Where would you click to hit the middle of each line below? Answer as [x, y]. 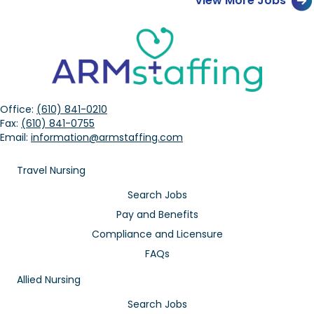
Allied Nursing [49, 279]
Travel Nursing [51, 170]
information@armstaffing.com [107, 137]
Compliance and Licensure [157, 234]
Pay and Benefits [157, 214]
